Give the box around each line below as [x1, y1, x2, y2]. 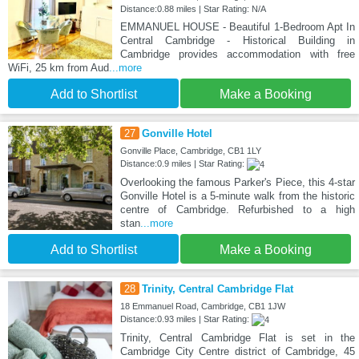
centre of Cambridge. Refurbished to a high [119, 203, 355, 216]
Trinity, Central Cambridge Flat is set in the [119, 331, 355, 344]
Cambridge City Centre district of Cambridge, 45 [119, 345, 355, 357]
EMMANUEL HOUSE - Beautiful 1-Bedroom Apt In [119, 20, 355, 33]
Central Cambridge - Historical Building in [119, 34, 355, 46]
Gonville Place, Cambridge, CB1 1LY [119, 145, 261, 155]
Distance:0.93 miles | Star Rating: [119, 313, 252, 324]
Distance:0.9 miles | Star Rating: [119, 158, 247, 168]
